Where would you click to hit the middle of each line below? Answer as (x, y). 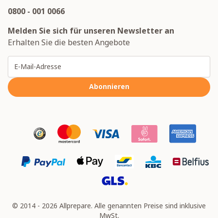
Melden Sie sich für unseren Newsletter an (91, 31)
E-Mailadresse (136, 62)
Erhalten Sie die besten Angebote (69, 43)
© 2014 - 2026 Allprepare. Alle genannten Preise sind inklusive (109, 205)
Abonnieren (109, 87)
